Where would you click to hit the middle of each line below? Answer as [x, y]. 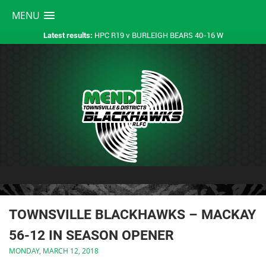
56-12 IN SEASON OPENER [91, 235]
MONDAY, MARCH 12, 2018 [54, 251]
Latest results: [68, 35]
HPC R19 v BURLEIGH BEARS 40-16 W [158, 35]
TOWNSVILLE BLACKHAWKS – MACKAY [132, 215]
